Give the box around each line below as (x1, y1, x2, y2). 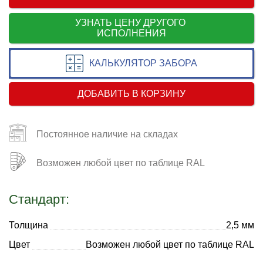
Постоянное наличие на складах (36, 129, 178, 140)
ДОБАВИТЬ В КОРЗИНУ (77, 88, 186, 99)
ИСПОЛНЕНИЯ (97, 28, 166, 38)
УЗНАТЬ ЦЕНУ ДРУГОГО (75, 17, 188, 28)
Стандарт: (9, 191, 69, 207)
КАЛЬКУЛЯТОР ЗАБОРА (89, 58, 197, 68)
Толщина (9, 220, 48, 230)
